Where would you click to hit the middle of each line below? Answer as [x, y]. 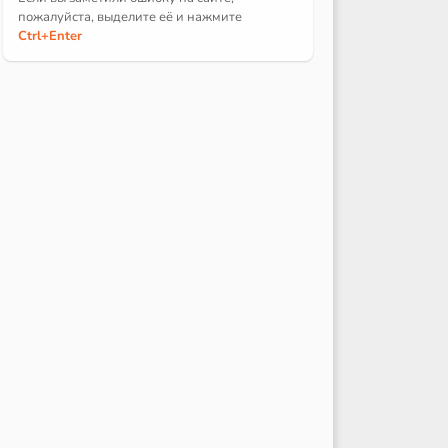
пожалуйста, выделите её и [102, 16]
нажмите [214, 16]
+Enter [61, 35]
